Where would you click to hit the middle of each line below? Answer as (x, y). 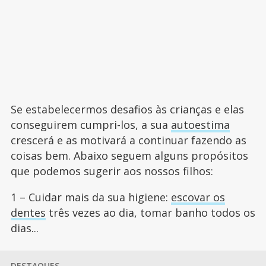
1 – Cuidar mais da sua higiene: (91, 197)
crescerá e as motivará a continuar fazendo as (128, 140)
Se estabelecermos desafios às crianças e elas (127, 110)
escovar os (198, 197)
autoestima (200, 125)
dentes (28, 213)
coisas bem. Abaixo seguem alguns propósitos (129, 156)
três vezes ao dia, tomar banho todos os (150, 213)
